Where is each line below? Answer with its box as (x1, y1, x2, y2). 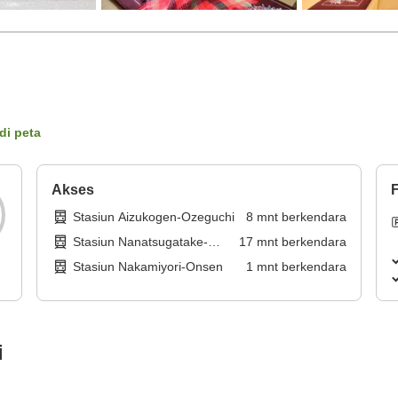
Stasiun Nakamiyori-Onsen (73, 259, 224, 275)
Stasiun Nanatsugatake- (73, 235, 209, 250)
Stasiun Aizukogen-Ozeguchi (73, 210, 235, 225)
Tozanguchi (73, 252, 138, 267)
